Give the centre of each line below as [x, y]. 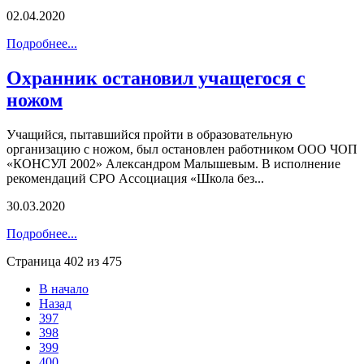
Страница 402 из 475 [64, 261]
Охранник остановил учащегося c [156, 78]
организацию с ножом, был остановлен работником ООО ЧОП [182, 149]
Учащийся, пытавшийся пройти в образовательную [149, 134]
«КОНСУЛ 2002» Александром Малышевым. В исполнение [173, 163]
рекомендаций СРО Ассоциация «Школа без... [135, 178]
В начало [64, 288]
